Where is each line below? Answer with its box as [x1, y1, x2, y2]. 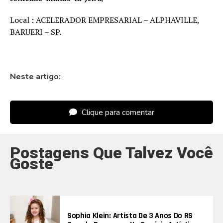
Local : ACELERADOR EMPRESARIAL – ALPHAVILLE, [10, 14, 199, 25]
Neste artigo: [10, 71, 61, 82]
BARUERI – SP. [10, 26, 61, 37]
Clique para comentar [79, 107, 154, 118]
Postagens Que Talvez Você [10, 143, 213, 162]
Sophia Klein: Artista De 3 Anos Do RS [67, 210, 193, 221]
